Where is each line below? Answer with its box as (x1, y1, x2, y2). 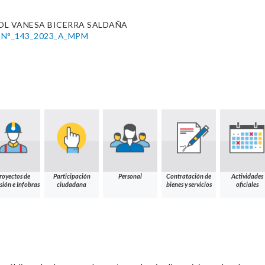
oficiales (236, 180, 258, 189)
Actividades (231, 172, 263, 180)
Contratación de (166, 172, 211, 180)
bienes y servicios (166, 180, 212, 189)
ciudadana (57, 180, 86, 189)
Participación (53, 172, 91, 180)
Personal (118, 172, 142, 180)
